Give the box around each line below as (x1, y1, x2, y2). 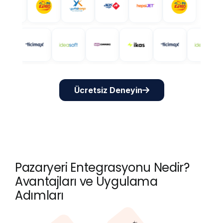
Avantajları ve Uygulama (15, 173, 158, 190)
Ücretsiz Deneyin (74, 85, 142, 95)
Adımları (15, 187, 64, 204)
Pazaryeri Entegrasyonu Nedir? (15, 159, 190, 176)
